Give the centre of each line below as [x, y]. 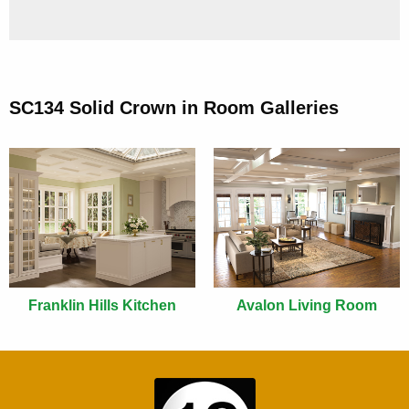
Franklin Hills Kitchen [102, 306]
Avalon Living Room [307, 306]
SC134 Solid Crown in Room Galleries [174, 108]
